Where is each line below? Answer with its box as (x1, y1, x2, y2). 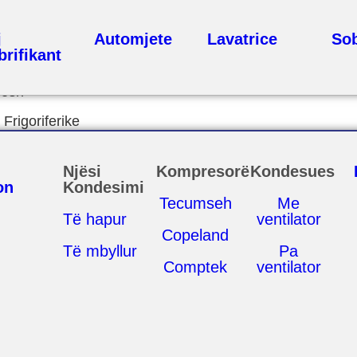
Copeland (162, 226, 229, 244)
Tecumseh (159, 194, 232, 212)
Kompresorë (156, 163, 250, 180)
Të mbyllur (63, 242, 138, 260)
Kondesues (249, 163, 335, 180)
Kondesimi (63, 178, 145, 196)
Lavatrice (206, 30, 277, 48)
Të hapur (63, 210, 127, 228)
